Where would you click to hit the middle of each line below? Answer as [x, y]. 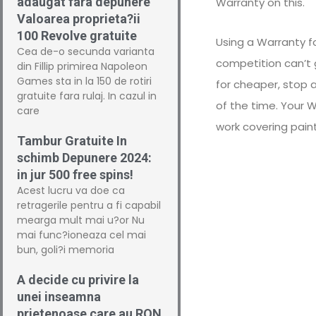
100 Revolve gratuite [77, 36]
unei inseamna [59, 297]
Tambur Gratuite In [72, 141]
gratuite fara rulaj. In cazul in [87, 96]
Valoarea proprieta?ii [79, 19]
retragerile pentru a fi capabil [89, 205]
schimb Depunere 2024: [84, 158]
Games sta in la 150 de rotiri [84, 81]
